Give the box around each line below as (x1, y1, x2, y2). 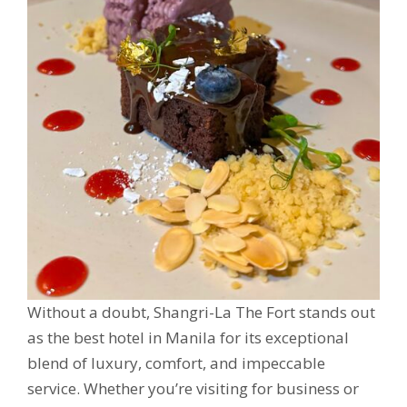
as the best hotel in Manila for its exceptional (27, 327, 349, 348)
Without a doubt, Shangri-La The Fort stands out (27, 302, 375, 323)
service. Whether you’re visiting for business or (27, 378, 359, 399)
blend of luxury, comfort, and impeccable (27, 352, 325, 373)
